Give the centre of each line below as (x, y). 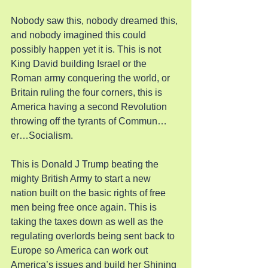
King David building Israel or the (80, 64)
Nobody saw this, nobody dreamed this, (95, 21)
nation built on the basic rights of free (89, 193)
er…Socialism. (42, 135)
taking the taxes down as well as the (88, 222)
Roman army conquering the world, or (92, 78)
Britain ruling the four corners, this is (88, 92)
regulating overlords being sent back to (94, 236)
